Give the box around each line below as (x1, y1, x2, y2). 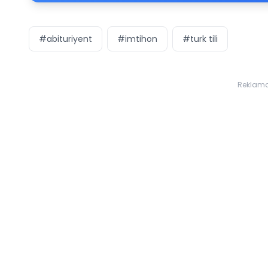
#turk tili (182, 32, 218, 45)
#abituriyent (39, 32, 92, 45)
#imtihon (117, 32, 157, 45)
